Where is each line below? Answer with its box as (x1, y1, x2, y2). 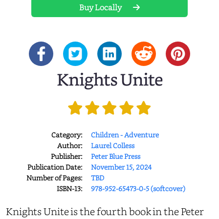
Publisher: (51, 152, 83, 161)
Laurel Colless (91, 141, 134, 150)
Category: (51, 130, 83, 139)
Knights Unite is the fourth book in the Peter (6, 204, 204, 218)
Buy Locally (79, 2, 123, 13)
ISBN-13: (57, 184, 83, 193)
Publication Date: (27, 162, 83, 172)
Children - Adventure (91, 130, 159, 139)
